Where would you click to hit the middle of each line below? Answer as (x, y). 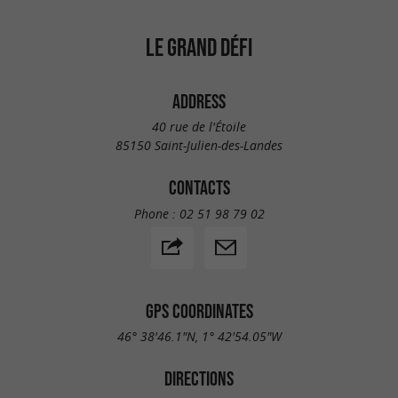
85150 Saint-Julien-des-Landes (199, 146)
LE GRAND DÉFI (199, 47)
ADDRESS (199, 101)
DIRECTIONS (199, 379)
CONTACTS (199, 188)
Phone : (156, 213)
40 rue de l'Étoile (199, 127)
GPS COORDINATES (199, 310)
